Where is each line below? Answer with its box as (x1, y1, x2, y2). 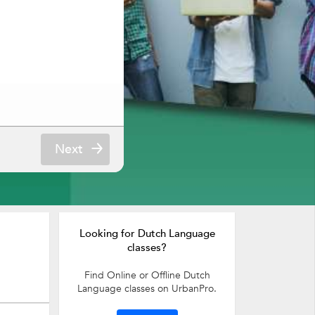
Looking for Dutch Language (79, 226, 215, 240)
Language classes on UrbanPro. (77, 282, 217, 295)
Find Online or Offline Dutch (84, 269, 210, 282)
